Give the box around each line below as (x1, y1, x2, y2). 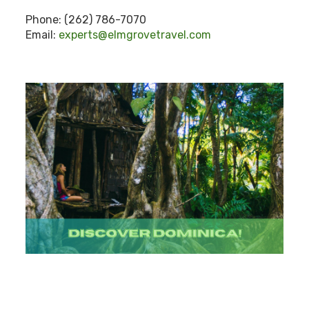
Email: (26, 28, 59, 41)
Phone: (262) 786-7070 (26, 12, 147, 26)
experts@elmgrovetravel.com (59, 28, 212, 41)
